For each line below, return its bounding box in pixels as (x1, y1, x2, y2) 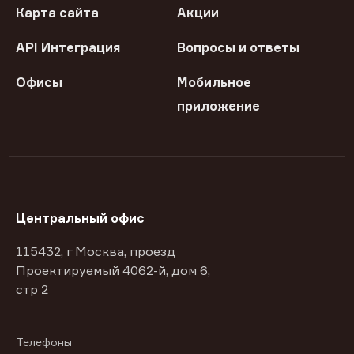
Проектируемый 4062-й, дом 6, (16, 262, 210, 279)
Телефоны (16, 335, 72, 349)
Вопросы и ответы (177, 40, 299, 56)
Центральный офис (16, 210, 145, 227)
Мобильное (177, 74, 251, 91)
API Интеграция (16, 40, 120, 56)
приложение (177, 98, 260, 115)
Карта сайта (16, 5, 99, 21)
